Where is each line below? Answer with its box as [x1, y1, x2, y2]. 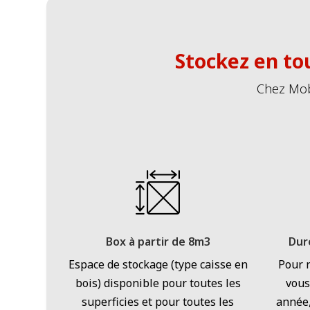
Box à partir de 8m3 [105, 234, 210, 250]
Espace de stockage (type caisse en [68, 257, 248, 273]
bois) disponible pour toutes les [75, 275, 241, 291]
